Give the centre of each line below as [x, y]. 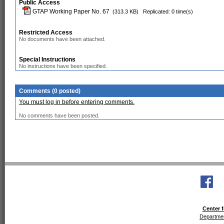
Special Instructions [47, 59]
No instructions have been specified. [63, 66]
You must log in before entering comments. [77, 102]
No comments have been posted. [59, 115]
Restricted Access [46, 32]
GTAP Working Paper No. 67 [70, 11]
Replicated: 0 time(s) [168, 11]
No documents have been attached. [62, 39]
